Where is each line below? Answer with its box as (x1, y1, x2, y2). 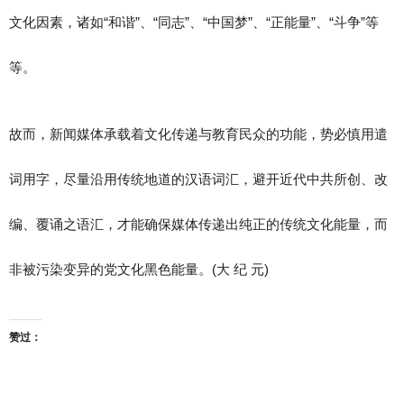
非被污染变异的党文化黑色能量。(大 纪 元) (9, 262, 269, 277)
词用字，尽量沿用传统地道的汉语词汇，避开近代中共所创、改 (9, 171, 388, 187)
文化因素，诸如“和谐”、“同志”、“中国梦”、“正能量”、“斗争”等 (9, 14, 379, 30)
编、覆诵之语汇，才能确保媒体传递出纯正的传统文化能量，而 (9, 216, 388, 232)
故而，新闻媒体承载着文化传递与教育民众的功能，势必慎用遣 (9, 126, 388, 142)
